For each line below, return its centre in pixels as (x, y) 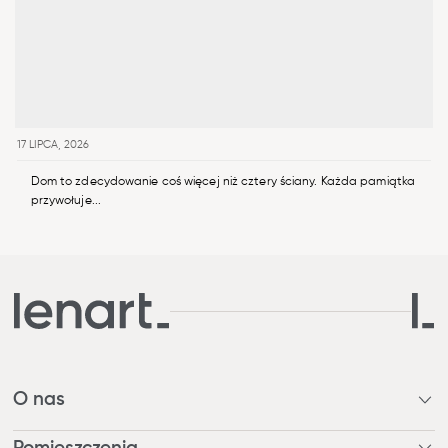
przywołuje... (65, 201)
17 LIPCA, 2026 (52, 145)
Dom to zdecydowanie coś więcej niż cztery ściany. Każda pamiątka (223, 182)
